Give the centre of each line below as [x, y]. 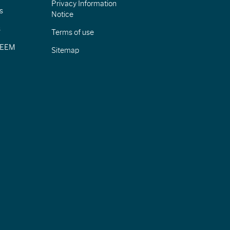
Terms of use [72, 33]
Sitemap [65, 51]
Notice [62, 14]
